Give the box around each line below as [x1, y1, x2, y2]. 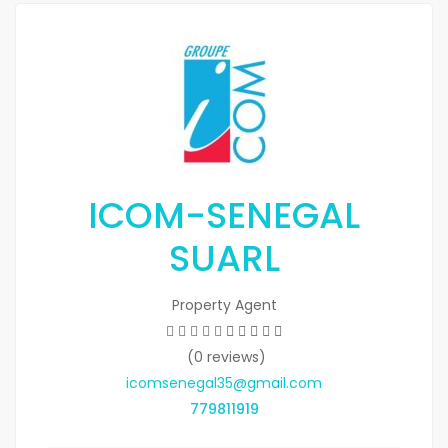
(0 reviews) [186, 347, 266, 368]
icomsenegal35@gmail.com [126, 373, 322, 394]
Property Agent [171, 295, 277, 316]
